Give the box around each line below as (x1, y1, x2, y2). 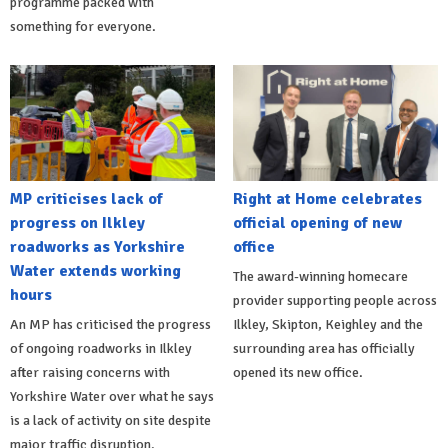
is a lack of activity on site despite (10, 411, 211, 429)
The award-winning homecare (232, 267, 408, 285)
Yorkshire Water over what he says (10, 387, 214, 405)
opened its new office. (232, 363, 363, 381)
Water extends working (10, 260, 181, 281)
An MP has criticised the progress (10, 315, 211, 333)
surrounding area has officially (232, 339, 415, 357)
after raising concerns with (10, 363, 170, 381)
